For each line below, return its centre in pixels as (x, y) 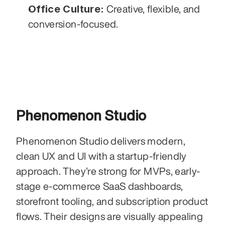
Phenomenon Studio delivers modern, (101, 141)
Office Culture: (66, 9)
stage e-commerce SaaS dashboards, (100, 186)
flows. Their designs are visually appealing (110, 216)
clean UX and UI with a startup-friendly (101, 156)
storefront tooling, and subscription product (112, 201)
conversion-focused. (73, 24)
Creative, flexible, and (152, 9)
